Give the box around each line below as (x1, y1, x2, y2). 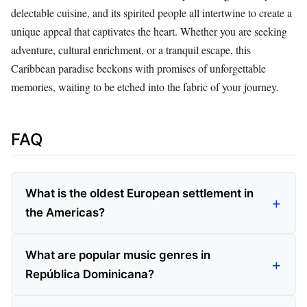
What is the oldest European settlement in (25, 186, 254, 201)
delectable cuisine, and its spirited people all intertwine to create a (11, 5, 292, 20)
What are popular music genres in (25, 248, 210, 262)
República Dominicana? (25, 267, 154, 282)
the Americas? (25, 206, 105, 220)
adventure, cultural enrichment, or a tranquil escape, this (11, 42, 251, 57)
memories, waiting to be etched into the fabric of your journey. (11, 79, 279, 94)
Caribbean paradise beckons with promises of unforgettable (11, 60, 266, 75)
